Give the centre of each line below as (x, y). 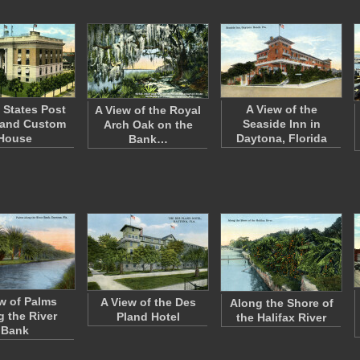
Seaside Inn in (281, 124)
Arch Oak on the (148, 125)
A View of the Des (148, 302)
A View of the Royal (148, 110)
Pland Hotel (148, 317)
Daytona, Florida (281, 138)
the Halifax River (281, 317)
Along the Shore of (281, 303)
